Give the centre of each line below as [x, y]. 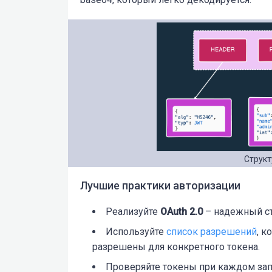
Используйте [136, 232]
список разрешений [212, 232]
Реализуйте [133, 212]
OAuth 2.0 [183, 212]
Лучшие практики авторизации [160, 186]
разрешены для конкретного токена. [176, 247]
